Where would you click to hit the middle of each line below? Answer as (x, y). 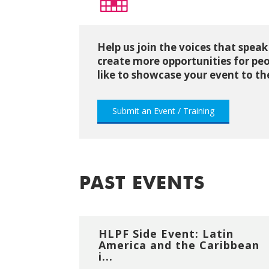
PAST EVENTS (142, 184)
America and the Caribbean (179, 245)
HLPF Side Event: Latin (166, 233)
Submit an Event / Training (163, 110)
